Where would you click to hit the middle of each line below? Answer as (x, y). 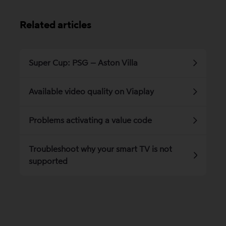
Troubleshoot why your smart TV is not (100, 149)
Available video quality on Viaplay (91, 92)
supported (48, 161)
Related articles (55, 25)
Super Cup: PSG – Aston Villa (83, 63)
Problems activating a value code (90, 121)
